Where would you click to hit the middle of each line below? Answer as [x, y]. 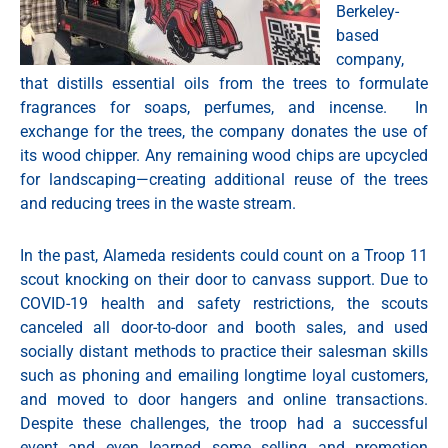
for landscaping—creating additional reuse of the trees [224, 180]
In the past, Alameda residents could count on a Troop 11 [224, 256]
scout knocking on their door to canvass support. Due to [224, 280]
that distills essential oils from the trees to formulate [224, 84]
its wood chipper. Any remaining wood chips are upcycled [224, 156]
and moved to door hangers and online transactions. [224, 400]
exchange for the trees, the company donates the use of [224, 132]
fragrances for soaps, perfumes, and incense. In [224, 108]
